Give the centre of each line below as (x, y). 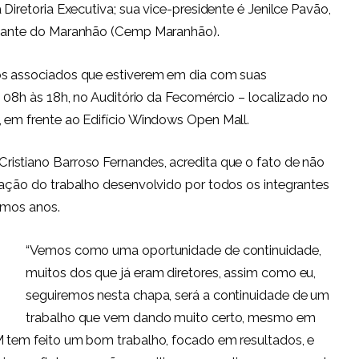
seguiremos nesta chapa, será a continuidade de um (178, 295)
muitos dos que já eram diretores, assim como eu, (171, 272)
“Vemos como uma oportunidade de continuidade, (173, 250)
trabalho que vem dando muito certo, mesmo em (171, 317)
